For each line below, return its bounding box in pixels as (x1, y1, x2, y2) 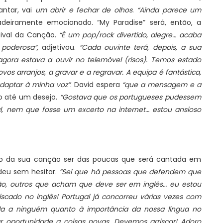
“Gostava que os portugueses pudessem (59, 92, 202, 102)
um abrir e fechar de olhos (35, 5, 132, 15)
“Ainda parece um (137, 5, 202, 15)
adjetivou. (38, 42, 80, 52)
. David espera (70, 80, 122, 90)
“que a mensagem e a (122, 80, 202, 90)
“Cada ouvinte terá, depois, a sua (79, 42, 202, 52)
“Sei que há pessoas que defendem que (59, 167, 202, 177)
